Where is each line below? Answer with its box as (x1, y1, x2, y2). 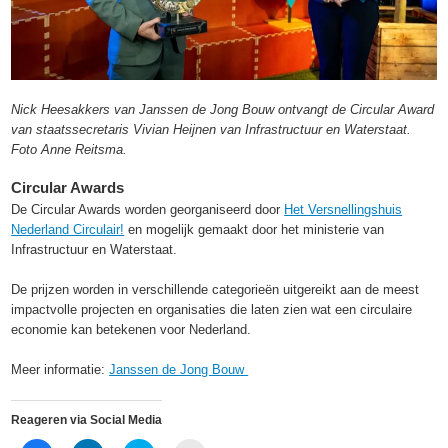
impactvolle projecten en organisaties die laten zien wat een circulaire (11, 301, 413, 317)
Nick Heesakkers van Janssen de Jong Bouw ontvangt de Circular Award (11, 101, 435, 117)
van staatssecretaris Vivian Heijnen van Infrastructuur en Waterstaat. (11, 121, 412, 137)
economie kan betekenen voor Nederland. (11, 321, 252, 337)
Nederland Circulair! (11, 221, 125, 237)
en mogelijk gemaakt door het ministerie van (124, 221, 385, 237)
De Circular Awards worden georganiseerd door (11, 201, 285, 217)
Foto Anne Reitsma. (11, 141, 128, 157)
